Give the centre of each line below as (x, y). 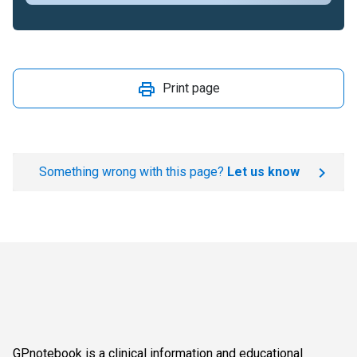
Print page (191, 88)
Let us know (263, 172)
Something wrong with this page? (133, 172)
